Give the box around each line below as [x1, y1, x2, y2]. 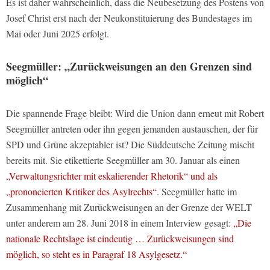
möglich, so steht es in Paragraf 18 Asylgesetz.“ [6, 248, 187, 261]
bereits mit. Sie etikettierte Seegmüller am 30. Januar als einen [6, 154, 240, 167]
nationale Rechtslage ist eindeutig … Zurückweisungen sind [6, 232, 234, 245]
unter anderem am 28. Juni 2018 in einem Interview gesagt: [6, 216, 233, 230]
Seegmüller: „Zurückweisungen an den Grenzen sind [6, 58, 252, 75]
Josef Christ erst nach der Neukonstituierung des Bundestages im [6, 11, 252, 25]
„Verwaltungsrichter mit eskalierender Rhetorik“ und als [6, 169, 218, 183]
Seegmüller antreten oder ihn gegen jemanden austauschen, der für [6, 122, 258, 136]
